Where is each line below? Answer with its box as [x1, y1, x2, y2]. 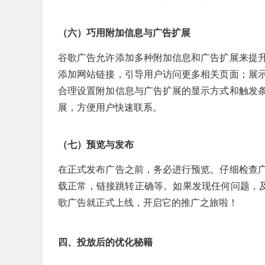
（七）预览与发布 [58, 140, 134, 150]
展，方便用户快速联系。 [58, 102, 162, 112]
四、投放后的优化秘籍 [58, 237, 153, 247]
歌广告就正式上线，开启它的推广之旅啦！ [58, 198, 238, 208]
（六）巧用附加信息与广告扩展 [58, 28, 190, 38]
